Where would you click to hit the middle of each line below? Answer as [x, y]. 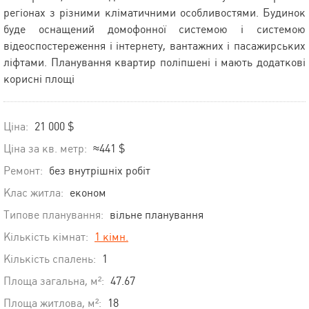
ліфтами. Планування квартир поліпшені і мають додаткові [154, 63]
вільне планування [157, 215]
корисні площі [39, 79]
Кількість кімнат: [46, 237]
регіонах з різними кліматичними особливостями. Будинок [154, 13]
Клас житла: [33, 193]
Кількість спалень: [50, 259]
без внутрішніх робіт [100, 171]
